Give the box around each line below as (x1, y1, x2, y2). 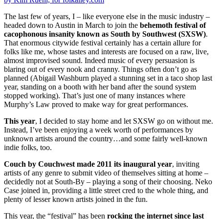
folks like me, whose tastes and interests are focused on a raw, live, (4, 47, 209, 56)
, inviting (172, 160, 199, 169)
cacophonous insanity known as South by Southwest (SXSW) (4, 30, 206, 39)
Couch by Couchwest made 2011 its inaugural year (4, 160, 172, 169)
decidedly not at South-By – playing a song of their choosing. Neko (4, 177, 212, 186)
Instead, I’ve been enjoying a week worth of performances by (4, 126, 193, 134)
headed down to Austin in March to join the (4, 21, 140, 30)
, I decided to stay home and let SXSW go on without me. (35, 117, 213, 126)
